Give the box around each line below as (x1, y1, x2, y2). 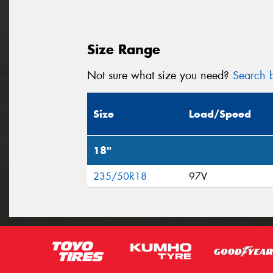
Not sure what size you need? (87, 68, 233, 83)
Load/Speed (189, 107, 251, 121)
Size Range (87, 40, 160, 58)
